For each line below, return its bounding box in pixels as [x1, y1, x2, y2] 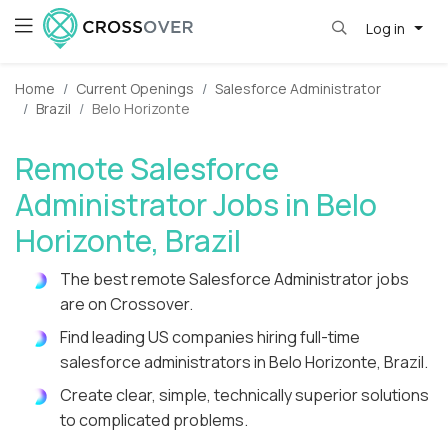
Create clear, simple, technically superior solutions [60, 384, 429, 407]
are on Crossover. [60, 293, 193, 316]
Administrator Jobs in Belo [15, 184, 377, 226]
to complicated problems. [60, 409, 248, 432]
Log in [365, 18, 408, 38]
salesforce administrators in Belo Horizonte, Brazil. [60, 351, 428, 374]
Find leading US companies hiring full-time [60, 326, 360, 349]
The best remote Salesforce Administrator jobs [60, 268, 409, 291]
